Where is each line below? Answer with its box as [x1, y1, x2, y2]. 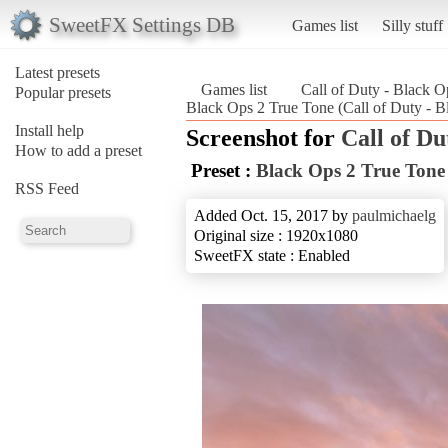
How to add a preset [15, 141, 142, 159]
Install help [15, 121, 84, 139]
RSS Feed [15, 179, 79, 197]
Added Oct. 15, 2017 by [194, 206, 352, 224]
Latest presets [15, 63, 100, 81]
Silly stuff [381, 16, 443, 34]
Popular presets [15, 83, 111, 101]
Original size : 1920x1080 [194, 226, 358, 244]
